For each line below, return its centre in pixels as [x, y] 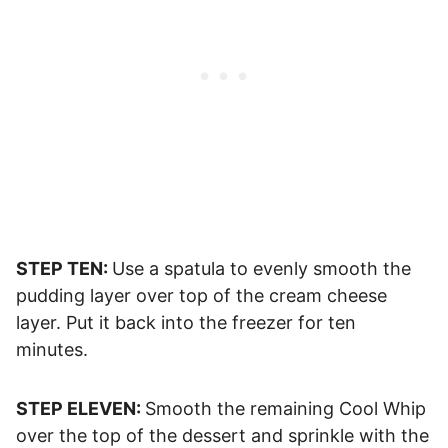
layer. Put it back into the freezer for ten [186, 323]
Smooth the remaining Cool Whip [285, 409]
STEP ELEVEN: [80, 409]
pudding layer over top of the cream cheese [201, 296]
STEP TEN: [64, 269]
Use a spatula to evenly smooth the [261, 269]
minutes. [52, 350]
